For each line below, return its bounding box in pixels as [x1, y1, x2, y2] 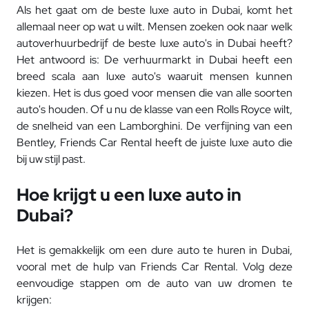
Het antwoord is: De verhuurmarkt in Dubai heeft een [17, 52, 292, 67]
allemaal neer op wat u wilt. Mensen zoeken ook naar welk [17, 19, 292, 34]
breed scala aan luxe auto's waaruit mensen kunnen [17, 68, 292, 83]
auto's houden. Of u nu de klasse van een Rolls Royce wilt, [17, 101, 292, 117]
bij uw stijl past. [17, 151, 86, 166]
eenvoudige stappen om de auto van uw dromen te [17, 275, 292, 290]
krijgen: [17, 292, 52, 307]
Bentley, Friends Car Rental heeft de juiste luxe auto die [17, 134, 292, 150]
